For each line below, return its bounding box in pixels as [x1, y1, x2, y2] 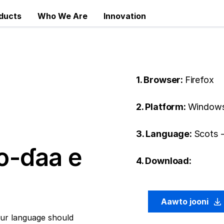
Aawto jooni [161, 196, 210, 206]
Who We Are [37, 11, 87, 21]
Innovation [103, 11, 146, 21]
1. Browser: [136, 74, 185, 85]
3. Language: [136, 128, 194, 139]
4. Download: [136, 155, 191, 166]
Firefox [184, 74, 214, 85]
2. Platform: [136, 101, 188, 112]
